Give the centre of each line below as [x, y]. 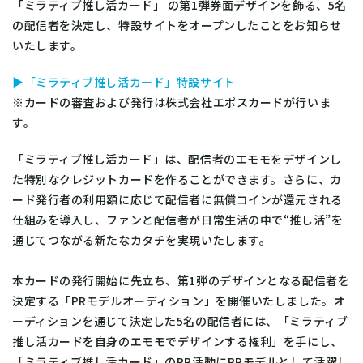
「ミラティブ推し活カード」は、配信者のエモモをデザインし [177, 158]
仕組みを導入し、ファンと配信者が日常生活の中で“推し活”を [178, 219]
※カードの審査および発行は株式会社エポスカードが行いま [172, 102]
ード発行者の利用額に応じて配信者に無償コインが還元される [177, 199]
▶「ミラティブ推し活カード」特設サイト [124, 81]
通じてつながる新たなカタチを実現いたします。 [142, 239]
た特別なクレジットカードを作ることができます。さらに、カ [177, 179]
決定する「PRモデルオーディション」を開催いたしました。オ [179, 300]
